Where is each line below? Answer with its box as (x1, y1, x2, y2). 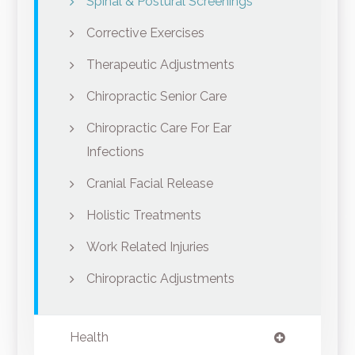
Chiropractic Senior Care (86, 89, 227, 105)
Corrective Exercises (86, 25, 204, 41)
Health (69, 330, 109, 345)
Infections (86, 144, 144, 160)
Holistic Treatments (86, 208, 201, 223)
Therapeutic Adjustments (86, 57, 235, 73)
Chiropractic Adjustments (86, 271, 235, 287)
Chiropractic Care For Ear (86, 120, 231, 136)
